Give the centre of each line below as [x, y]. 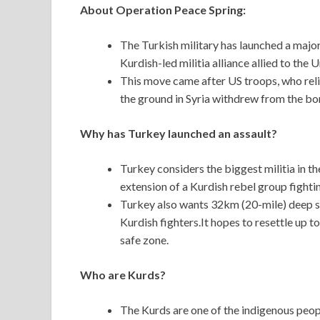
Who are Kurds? [123, 275]
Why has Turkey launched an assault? [179, 134]
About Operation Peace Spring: [163, 10]
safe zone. [144, 240]
